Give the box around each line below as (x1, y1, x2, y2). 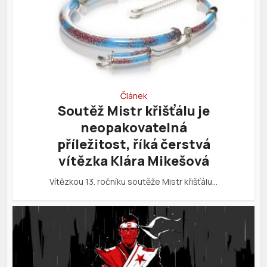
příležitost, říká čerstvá (57, 135, 210, 154)
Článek (120, 90, 147, 102)
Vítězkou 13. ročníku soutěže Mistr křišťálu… (49, 176, 218, 188)
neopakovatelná (80, 119, 187, 137)
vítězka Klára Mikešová (58, 152, 209, 170)
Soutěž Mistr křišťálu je (57, 102, 210, 120)
